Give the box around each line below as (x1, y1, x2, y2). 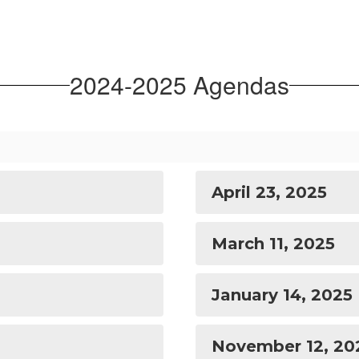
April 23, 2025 (212, 183, 327, 202)
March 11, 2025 (212, 234, 335, 253)
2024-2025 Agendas (70, 67, 289, 102)
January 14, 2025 (212, 285, 353, 305)
